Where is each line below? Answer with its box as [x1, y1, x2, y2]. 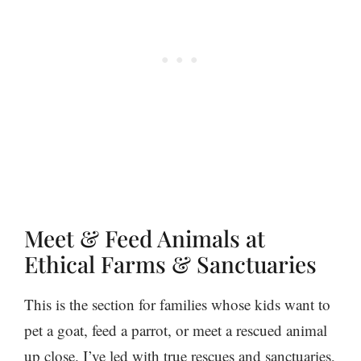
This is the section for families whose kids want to [24, 293, 330, 314]
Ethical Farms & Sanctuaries [24, 248, 317, 279]
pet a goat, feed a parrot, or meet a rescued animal [24, 319, 327, 340]
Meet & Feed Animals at [24, 222, 265, 253]
